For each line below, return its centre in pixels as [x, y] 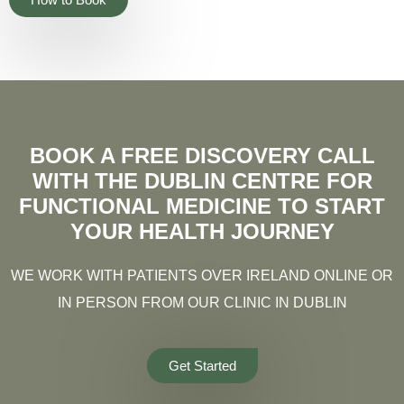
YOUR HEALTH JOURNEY [202, 232]
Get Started [202, 365]
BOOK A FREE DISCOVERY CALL [202, 156]
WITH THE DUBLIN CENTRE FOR [202, 181]
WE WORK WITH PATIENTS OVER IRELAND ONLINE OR [202, 276]
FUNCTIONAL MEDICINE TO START [202, 207]
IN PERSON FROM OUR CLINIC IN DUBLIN [202, 303]
